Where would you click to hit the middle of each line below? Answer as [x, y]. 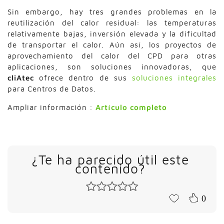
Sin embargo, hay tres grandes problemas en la [112, 11]
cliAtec [21, 77]
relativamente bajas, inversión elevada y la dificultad [112, 33]
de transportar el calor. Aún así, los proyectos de [112, 44]
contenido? [110, 168]
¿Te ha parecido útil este [110, 159]
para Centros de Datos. [52, 88]
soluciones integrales [174, 77]
